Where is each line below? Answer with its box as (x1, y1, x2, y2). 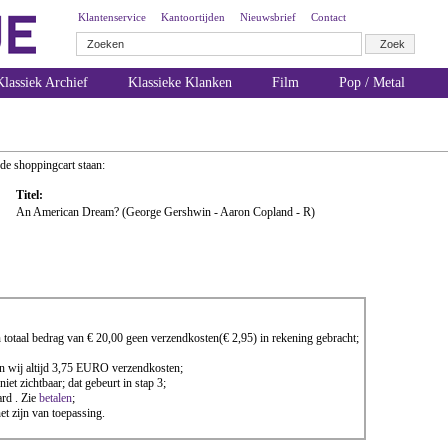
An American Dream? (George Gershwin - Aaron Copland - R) (16, 205, 315, 219)
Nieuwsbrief (240, 11, 296, 23)
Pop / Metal (339, 75, 405, 90)
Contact (311, 11, 346, 23)
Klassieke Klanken (128, 75, 232, 90)
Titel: (16, 188, 43, 202)
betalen (39, 391, 72, 405)
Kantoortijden (161, 11, 225, 23)
